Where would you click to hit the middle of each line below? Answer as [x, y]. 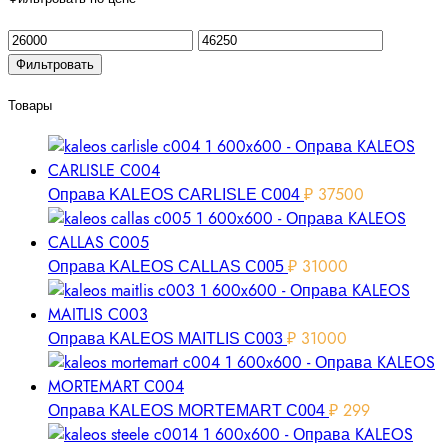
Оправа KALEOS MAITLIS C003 [167, 339]
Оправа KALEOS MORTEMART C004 [188, 411]
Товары [30, 105]
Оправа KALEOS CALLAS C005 [168, 267]
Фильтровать [55, 64]
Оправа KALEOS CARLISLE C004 [176, 195]
